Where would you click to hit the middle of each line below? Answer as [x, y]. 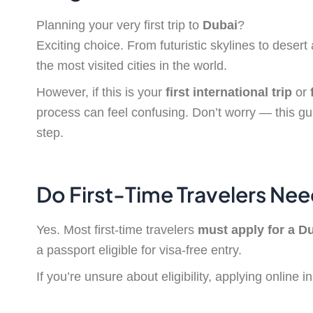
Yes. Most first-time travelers [117, 230]
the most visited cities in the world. [132, 66]
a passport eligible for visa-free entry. [139, 250]
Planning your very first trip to [119, 26]
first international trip [229, 93]
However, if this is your [101, 93]
